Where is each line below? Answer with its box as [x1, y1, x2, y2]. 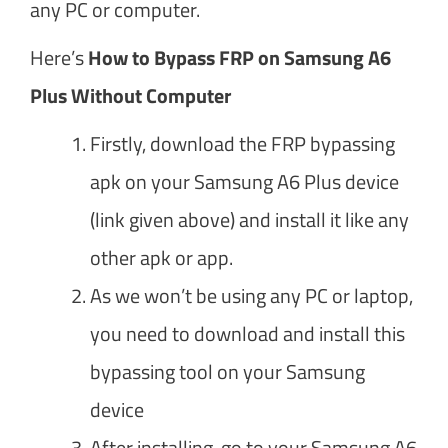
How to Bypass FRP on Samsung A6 [88, 41, 391, 73]
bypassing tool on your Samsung [90, 355, 365, 387]
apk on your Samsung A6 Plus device [90, 165, 399, 197]
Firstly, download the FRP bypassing [90, 127, 395, 159]
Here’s [30, 41, 88, 73]
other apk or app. [90, 241, 233, 273]
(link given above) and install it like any [90, 203, 409, 235]
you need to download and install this [90, 317, 405, 349]
